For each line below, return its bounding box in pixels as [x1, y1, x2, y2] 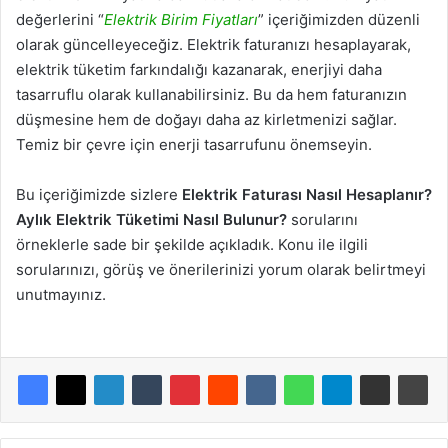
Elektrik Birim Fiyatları [104, 10, 258, 30]
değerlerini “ [16, 10, 104, 30]
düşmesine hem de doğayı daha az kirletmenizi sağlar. [16, 110, 397, 130]
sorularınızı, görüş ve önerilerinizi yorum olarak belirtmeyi [16, 260, 426, 280]
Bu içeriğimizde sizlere [16, 185, 182, 205]
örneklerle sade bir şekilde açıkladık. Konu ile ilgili [16, 235, 368, 255]
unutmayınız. [16, 285, 106, 305]
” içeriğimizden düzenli [258, 10, 420, 30]
